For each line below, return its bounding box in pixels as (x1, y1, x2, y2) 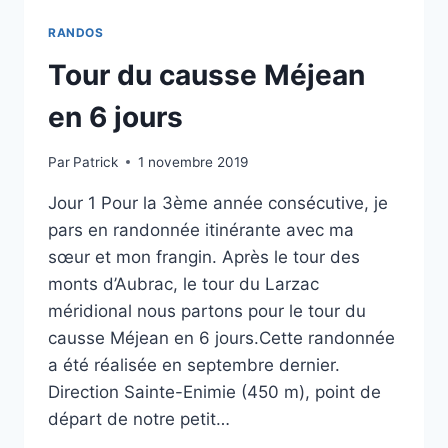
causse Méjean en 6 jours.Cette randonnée (48, 327, 395, 348)
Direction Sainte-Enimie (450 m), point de (48, 381, 381, 402)
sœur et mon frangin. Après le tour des (48, 246, 360, 267)
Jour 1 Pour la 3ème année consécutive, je (48, 192, 388, 213)
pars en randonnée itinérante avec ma (48, 219, 354, 240)
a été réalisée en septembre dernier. (48, 354, 340, 375)
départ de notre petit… (48, 408, 230, 429)
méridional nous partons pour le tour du (48, 300, 366, 321)
